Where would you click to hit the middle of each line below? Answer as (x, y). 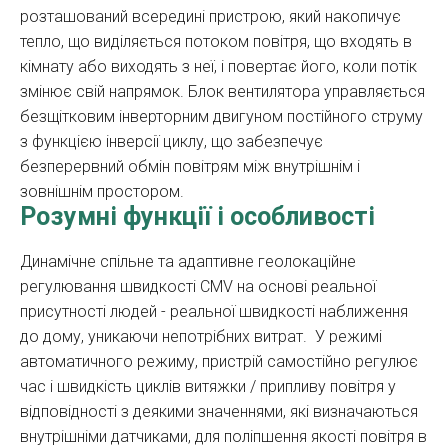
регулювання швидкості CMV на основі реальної (198, 287)
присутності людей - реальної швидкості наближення (214, 312)
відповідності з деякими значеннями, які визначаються (219, 412)
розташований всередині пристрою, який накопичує (210, 17)
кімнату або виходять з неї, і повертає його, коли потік (218, 67)
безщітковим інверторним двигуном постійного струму (221, 117)
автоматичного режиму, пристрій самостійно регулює (219, 362)
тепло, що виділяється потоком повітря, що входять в (216, 42)
